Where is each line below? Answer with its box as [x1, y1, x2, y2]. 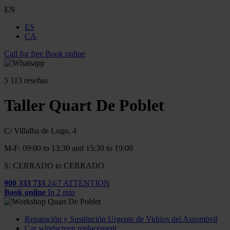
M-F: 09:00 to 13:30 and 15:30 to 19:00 [4, 143, 133, 152]
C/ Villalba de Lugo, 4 [4, 126, 76, 135]
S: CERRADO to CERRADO [4, 161, 104, 170]
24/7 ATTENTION [47, 178, 110, 187]
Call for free [4, 49, 43, 58]
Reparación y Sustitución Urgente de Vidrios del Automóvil [25, 214, 218, 223]
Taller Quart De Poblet [4, 96, 164, 115]
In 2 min [48, 187, 75, 197]
